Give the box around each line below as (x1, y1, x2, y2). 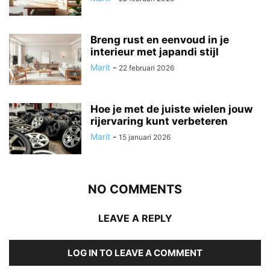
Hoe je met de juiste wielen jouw (90, 103, 253, 116)
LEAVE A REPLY (98, 212, 172, 225)
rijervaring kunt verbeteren (90, 115, 228, 128)
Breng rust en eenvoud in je (90, 34, 229, 46)
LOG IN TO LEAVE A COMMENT (67, 247, 202, 259)
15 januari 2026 (119, 133, 171, 142)
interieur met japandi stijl (90, 46, 219, 58)
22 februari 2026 (119, 63, 174, 73)
